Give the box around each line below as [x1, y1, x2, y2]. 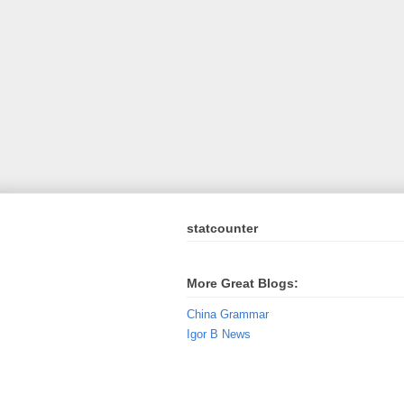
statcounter [187, 220, 258, 235]
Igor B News [187, 326, 251, 341]
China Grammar [187, 308, 269, 322]
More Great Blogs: [187, 276, 298, 291]
